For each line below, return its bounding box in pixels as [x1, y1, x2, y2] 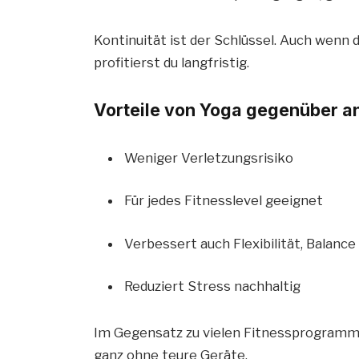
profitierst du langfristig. [94, 54, 250, 71]
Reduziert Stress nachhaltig [124, 278, 301, 295]
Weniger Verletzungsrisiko [124, 149, 294, 166]
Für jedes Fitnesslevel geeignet [124, 192, 324, 209]
